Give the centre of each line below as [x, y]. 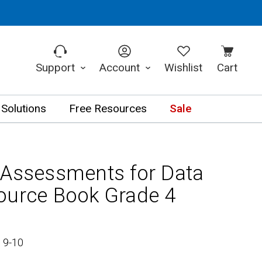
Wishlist [184, 68]
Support [56, 68]
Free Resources [108, 109]
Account [121, 68]
